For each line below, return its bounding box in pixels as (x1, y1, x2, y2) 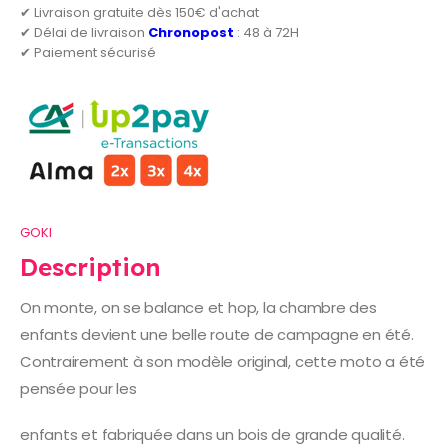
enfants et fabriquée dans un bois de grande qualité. (20, 423, 405, 445)
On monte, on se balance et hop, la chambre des (20, 297, 377, 319)
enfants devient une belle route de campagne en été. (20, 324, 414, 346)
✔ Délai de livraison (20, 22, 148, 42)
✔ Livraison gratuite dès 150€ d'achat (20, 2, 259, 22)
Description (20, 252, 161, 283)
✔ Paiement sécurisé (20, 42, 156, 62)
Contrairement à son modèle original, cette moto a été (20, 351, 426, 373)
